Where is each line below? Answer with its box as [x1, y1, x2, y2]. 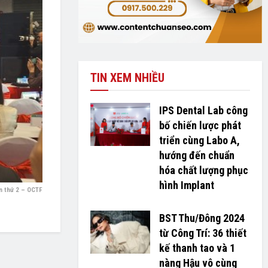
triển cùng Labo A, [159, 134, 240, 147]
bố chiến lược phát [159, 119, 241, 132]
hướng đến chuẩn [159, 149, 234, 162]
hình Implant [159, 179, 214, 192]
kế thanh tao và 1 [159, 242, 235, 255]
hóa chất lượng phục [159, 164, 248, 177]
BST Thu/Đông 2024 [159, 212, 245, 225]
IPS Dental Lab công [159, 104, 248, 117]
